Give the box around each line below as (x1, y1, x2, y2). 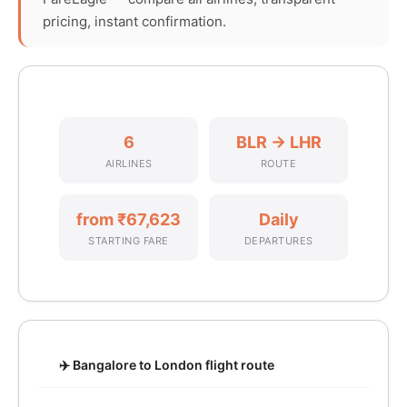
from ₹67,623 (76, 210, 181, 229)
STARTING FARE (88, 234, 169, 247)
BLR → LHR (235, 133, 322, 152)
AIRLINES (104, 157, 153, 170)
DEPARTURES (243, 234, 313, 247)
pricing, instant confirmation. (43, 13, 226, 30)
